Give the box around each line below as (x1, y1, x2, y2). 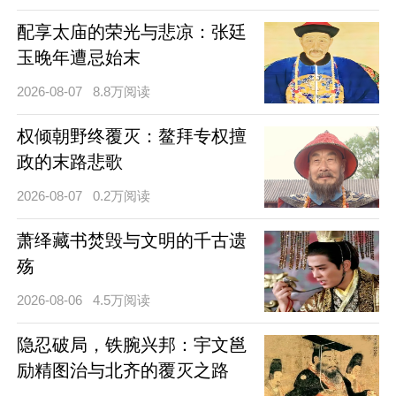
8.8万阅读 (93, 83, 151, 99)
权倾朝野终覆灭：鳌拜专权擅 (16, 126, 247, 146)
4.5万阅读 (93, 292, 151, 308)
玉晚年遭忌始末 (16, 47, 141, 67)
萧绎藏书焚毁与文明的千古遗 (16, 230, 247, 250)
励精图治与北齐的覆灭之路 (16, 360, 229, 380)
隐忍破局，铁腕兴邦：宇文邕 (16, 334, 247, 354)
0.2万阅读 (93, 187, 151, 203)
